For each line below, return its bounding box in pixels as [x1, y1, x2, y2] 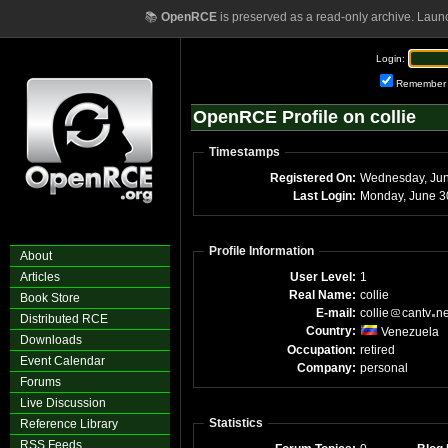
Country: [306, 324, 356, 338]
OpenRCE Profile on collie [193, 107, 416, 127]
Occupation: [287, 343, 356, 357]
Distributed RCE [20, 312, 108, 326]
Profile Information [209, 244, 314, 258]
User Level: [290, 270, 356, 284]
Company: [297, 361, 356, 375]
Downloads [20, 333, 82, 347]
